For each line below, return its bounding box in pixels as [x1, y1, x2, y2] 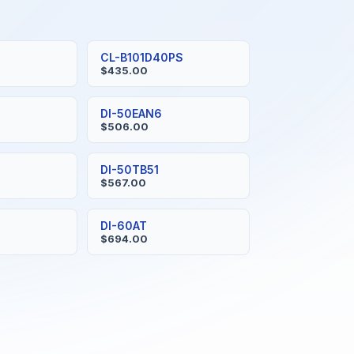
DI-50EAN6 [100, 107, 162, 120]
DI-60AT [100, 219, 147, 232]
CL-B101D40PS [100, 51, 183, 64]
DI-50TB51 [100, 163, 159, 176]
